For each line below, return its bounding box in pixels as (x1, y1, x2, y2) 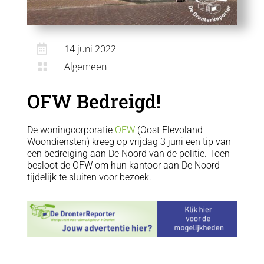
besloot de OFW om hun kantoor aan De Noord (27, 160, 220, 171)
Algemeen (64, 60, 107, 74)
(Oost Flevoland (134, 124, 203, 136)
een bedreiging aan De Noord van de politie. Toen (27, 148, 230, 160)
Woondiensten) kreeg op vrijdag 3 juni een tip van (27, 136, 231, 148)
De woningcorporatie (27, 124, 115, 136)
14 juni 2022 (64, 42, 116, 56)
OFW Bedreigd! (27, 88, 161, 114)
